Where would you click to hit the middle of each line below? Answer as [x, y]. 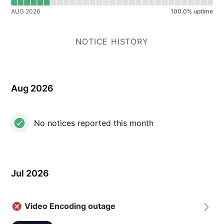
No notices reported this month [94, 123]
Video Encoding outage [70, 206]
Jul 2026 [30, 173]
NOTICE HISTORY [112, 41]
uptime [203, 11]
